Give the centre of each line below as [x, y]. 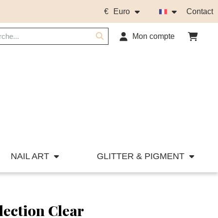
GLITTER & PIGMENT [141, 156]
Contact [200, 11]
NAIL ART [30, 156]
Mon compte [153, 36]
